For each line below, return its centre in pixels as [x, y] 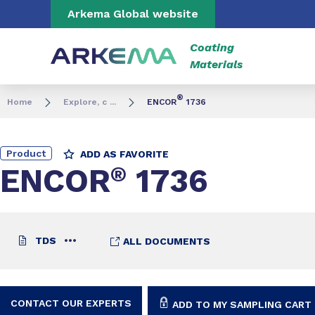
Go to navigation [141, 12]
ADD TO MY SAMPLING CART [242, 304]
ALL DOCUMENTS [165, 241]
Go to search [236, 12]
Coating [212, 47]
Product [26, 153]
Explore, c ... [90, 102]
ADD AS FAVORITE [124, 154]
